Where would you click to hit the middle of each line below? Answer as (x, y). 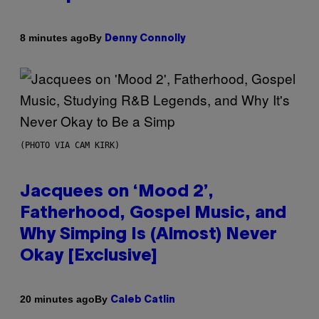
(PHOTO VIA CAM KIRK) (70, 145)
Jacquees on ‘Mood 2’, (117, 192)
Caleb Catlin (143, 300)
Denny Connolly (145, 38)
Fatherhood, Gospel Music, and (153, 213)
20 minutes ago (57, 299)
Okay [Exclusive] (89, 256)
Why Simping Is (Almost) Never (148, 235)
